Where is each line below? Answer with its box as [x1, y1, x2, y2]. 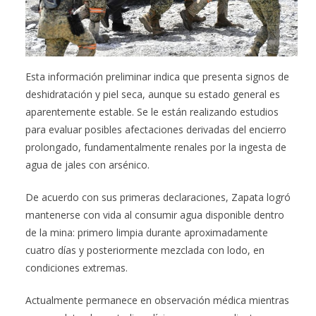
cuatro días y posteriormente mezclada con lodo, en [25, 243, 265, 257]
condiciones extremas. [25, 260, 128, 274]
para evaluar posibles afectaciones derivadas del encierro [25, 122, 286, 136]
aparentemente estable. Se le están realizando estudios [25, 104, 279, 119]
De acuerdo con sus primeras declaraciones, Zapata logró [25, 190, 291, 204]
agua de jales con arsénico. [25, 157, 150, 171]
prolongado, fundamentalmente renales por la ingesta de [25, 140, 286, 154]
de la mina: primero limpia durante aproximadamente [25, 225, 268, 239]
